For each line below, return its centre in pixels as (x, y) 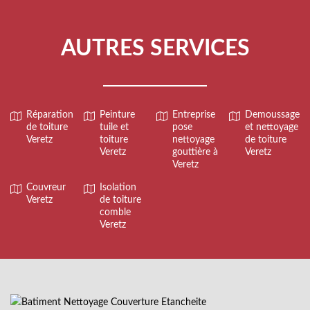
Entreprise (194, 115)
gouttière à (195, 153)
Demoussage (272, 115)
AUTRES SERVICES (155, 49)
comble (115, 213)
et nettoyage (272, 128)
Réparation (50, 115)
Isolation (118, 188)
